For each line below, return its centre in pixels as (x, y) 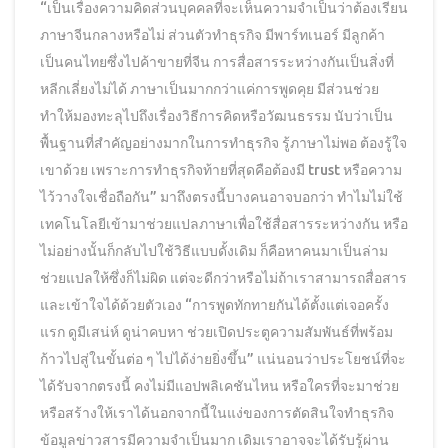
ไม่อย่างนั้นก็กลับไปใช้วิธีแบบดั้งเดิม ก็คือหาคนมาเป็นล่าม (214, 251)
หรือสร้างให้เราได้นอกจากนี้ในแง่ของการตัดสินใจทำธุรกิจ (217, 413)
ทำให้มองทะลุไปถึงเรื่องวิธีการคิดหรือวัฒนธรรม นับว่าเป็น (216, 116)
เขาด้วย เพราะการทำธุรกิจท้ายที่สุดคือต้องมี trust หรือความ (221, 170)
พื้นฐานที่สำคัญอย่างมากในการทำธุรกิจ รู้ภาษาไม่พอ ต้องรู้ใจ (223, 143)
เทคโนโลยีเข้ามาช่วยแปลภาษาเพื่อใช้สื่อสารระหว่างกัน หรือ (224, 224)
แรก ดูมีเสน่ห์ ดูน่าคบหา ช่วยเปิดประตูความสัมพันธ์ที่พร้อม (216, 332)
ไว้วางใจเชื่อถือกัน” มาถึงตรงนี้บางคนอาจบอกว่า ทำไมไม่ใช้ (221, 197)
